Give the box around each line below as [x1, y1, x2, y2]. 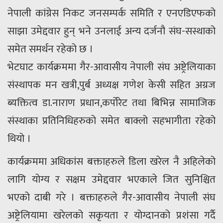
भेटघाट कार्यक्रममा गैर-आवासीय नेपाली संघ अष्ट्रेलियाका [7, 58, 216, 76]
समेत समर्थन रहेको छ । [7, 40, 93, 58]
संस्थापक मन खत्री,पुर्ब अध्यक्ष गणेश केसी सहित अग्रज [7, 76, 216, 94]
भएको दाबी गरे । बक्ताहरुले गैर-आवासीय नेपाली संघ [7, 189, 216, 207]
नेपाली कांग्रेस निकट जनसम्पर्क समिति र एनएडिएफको [7, 4, 216, 22]
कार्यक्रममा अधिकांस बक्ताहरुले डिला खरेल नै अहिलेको [7, 153, 216, 171]
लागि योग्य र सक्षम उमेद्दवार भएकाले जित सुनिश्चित [7, 171, 216, 189]
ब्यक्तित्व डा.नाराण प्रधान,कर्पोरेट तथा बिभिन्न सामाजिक [7, 94, 216, 112]
